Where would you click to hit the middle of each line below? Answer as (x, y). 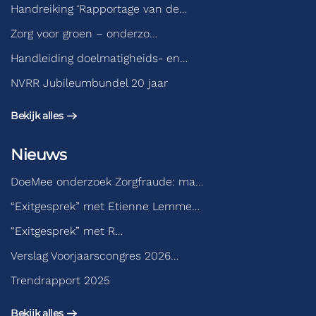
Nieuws (39, 155)
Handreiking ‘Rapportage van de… (99, 9)
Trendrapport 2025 (60, 280)
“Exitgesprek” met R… (67, 231)
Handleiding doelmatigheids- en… (99, 58)
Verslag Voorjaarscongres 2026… (95, 256)
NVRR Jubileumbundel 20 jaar (89, 83)
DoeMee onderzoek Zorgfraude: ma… (107, 182)
